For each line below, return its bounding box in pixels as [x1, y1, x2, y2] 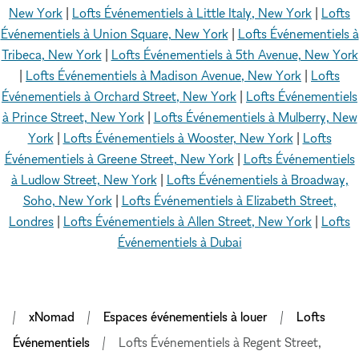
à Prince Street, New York [2, 109, 144, 125]
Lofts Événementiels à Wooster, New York [63, 130, 293, 146]
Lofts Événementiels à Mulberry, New [153, 109, 357, 125]
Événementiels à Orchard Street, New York [2, 88, 236, 104]
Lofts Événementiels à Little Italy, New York [72, 5, 312, 21]
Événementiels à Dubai [117, 234, 242, 250]
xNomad [29, 309, 75, 325]
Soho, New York [22, 192, 112, 208]
